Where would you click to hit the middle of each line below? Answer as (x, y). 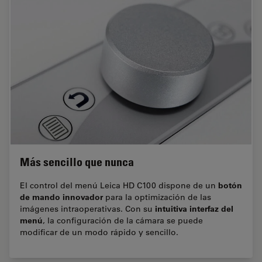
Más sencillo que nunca (77, 162)
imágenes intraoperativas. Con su (87, 209)
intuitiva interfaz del (194, 209)
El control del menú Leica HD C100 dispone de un (119, 186)
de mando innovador (61, 197)
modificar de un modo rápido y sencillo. (99, 232)
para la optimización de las (157, 197)
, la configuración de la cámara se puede (123, 221)
